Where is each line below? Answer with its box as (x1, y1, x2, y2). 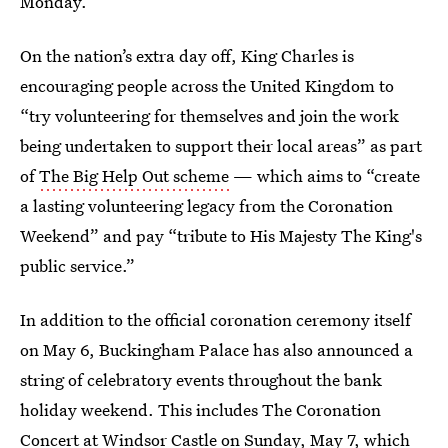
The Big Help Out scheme (39, 164, 229, 187)
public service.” (20, 254, 135, 277)
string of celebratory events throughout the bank (20, 368, 382, 391)
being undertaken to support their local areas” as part (20, 134, 422, 157)
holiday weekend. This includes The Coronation (20, 398, 381, 421)
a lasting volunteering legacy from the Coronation (20, 194, 393, 217)
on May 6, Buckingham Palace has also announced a (20, 338, 413, 361)
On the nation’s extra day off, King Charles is (20, 44, 354, 67)
